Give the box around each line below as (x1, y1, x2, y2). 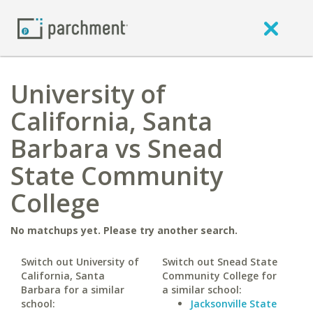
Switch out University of (21, 255, 139, 268)
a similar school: (161, 283, 242, 296)
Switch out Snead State (161, 255, 277, 268)
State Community (10, 159, 223, 193)
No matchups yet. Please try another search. (10, 224, 238, 237)
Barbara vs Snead (10, 131, 223, 166)
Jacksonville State (189, 297, 277, 310)
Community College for (161, 269, 277, 282)
